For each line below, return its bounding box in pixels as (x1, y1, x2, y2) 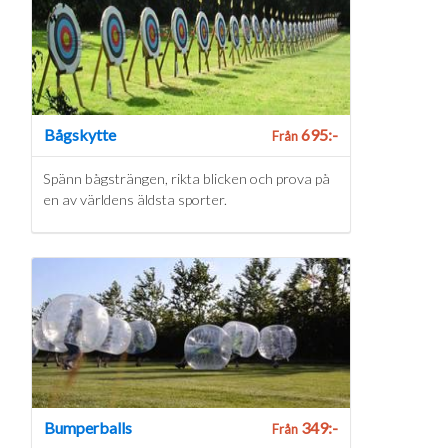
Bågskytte (44, 125, 116, 145)
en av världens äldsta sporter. (42, 191, 227, 209)
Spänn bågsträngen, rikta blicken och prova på (42, 170, 330, 188)
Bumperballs (44, 417, 132, 437)
